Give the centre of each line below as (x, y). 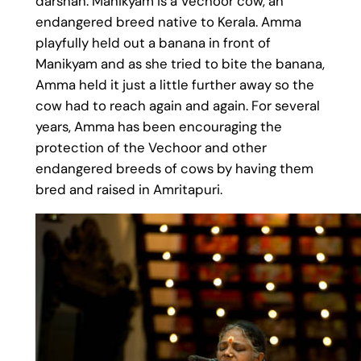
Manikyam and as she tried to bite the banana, (180, 64)
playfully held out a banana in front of (153, 43)
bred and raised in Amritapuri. (129, 190)
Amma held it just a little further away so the (174, 85)
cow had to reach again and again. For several (177, 106)
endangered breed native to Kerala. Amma (168, 22)
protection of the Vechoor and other (151, 148)
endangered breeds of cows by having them (174, 169)
